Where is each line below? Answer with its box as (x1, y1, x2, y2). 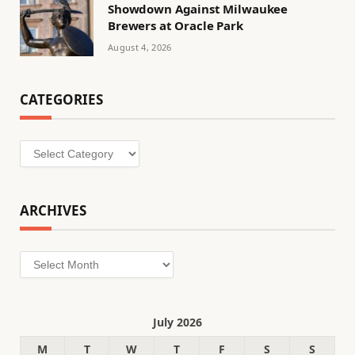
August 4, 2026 (108, 41, 172, 54)
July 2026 (153, 315, 202, 330)
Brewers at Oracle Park (108, 17, 243, 34)
